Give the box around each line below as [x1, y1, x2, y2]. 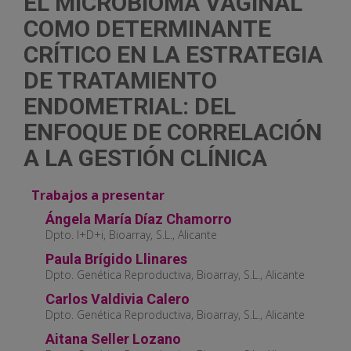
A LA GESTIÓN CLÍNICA [24, 144, 267, 172]
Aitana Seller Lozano [45, 331, 181, 348]
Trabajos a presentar [31, 186, 165, 204]
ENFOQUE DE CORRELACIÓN [24, 118, 322, 147]
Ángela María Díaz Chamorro [45, 211, 232, 228]
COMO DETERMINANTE [24, 15, 271, 43]
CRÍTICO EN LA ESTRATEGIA [24, 41, 323, 69]
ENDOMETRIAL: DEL [24, 92, 236, 121]
